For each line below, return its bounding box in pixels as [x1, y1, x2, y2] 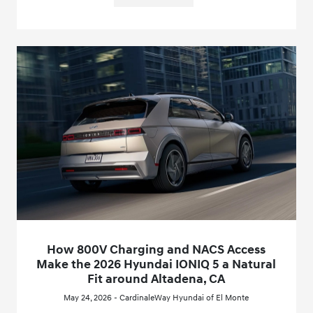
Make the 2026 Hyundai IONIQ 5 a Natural [36, 256, 277, 273]
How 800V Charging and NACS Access [47, 242, 266, 259]
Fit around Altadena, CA [87, 271, 226, 288]
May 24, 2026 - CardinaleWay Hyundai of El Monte [64, 293, 249, 304]
